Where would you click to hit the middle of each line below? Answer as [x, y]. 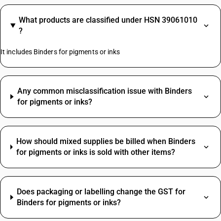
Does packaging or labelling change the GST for [101, 192]
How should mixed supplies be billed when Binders [106, 141]
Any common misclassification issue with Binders [105, 91]
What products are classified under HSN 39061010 [108, 20]
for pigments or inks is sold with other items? [96, 152]
